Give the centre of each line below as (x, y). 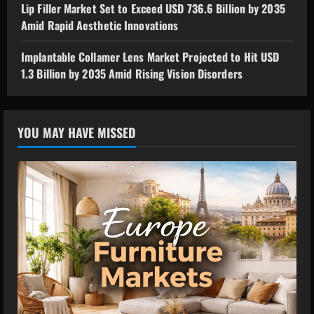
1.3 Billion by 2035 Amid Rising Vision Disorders (132, 74)
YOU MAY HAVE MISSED (77, 133)
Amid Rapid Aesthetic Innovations (100, 26)
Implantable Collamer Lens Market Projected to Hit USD (150, 57)
